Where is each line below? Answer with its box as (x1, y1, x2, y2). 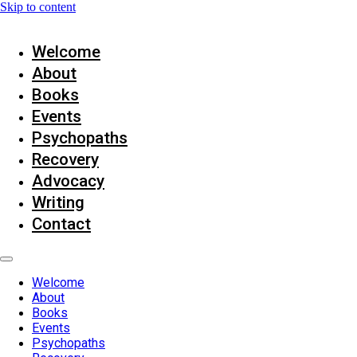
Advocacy (32, 171, 104, 190)
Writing (32, 193, 84, 212)
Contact (32, 214, 91, 233)
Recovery (32, 150, 99, 169)
